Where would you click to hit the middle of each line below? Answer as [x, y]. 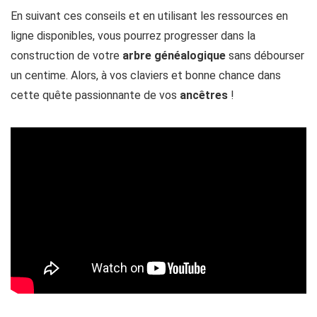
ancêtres [204, 96]
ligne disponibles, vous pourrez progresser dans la [133, 36]
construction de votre [67, 56]
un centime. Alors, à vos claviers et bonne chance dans [146, 76]
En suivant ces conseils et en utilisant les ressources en [149, 16]
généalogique [190, 56]
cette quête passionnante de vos [95, 96]
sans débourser [265, 56]
